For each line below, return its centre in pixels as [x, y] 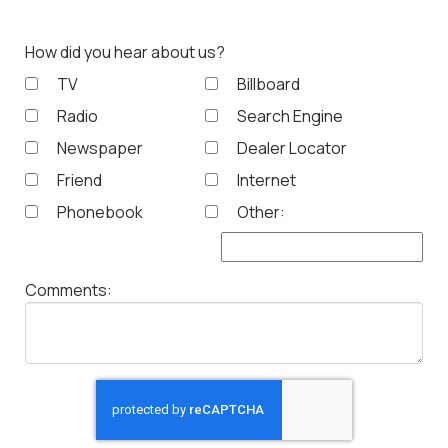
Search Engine [288, 116]
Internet [265, 180]
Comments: [68, 290]
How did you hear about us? [125, 52]
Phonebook [98, 212]
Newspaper [98, 148]
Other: [259, 212]
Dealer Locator [290, 148]
